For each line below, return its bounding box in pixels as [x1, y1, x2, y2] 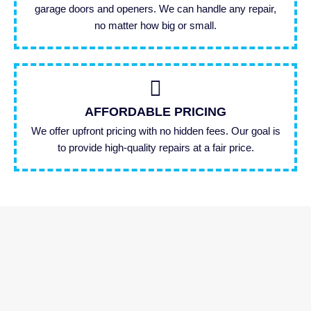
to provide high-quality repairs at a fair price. [57, 142, 254, 154]
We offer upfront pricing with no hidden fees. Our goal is [31, 125, 280, 137]
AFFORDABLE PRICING [85, 105, 226, 119]
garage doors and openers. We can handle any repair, [35, 3, 276, 15]
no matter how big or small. [94, 19, 217, 32]
